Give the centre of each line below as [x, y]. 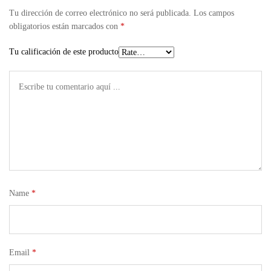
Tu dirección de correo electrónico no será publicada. [100, 13]
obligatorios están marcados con [65, 27]
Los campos [214, 13]
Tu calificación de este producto [64, 52]
